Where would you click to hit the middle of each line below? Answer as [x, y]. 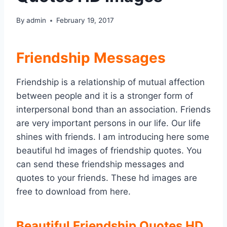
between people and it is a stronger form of [105, 96]
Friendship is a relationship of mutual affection [110, 82]
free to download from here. [73, 192]
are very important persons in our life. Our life [108, 123]
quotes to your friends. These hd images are [107, 178]
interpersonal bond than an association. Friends [113, 110]
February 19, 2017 [85, 21]
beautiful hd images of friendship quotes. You [109, 151]
